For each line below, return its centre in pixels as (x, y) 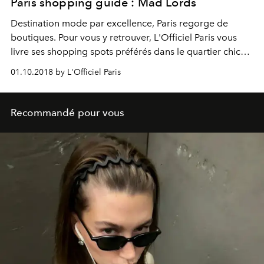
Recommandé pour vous (68, 113)
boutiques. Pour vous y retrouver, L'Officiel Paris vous (124, 38)
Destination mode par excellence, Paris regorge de (119, 24)
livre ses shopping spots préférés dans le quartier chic (126, 52)
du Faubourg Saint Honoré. (69, 66)
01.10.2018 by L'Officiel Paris (66, 72)
